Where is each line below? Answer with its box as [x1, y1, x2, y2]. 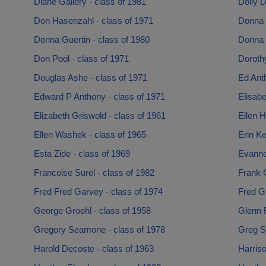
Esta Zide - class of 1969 [33, 148, 130, 159]
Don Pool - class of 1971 [33, 53, 129, 64]
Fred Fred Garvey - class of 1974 [33, 186, 163, 197]
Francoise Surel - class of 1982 [33, 167, 154, 178]
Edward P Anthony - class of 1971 [33, 91, 165, 102]
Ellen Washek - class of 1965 [33, 129, 146, 140]
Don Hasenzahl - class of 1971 [33, 15, 153, 26]
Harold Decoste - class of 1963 [33, 243, 154, 254]
